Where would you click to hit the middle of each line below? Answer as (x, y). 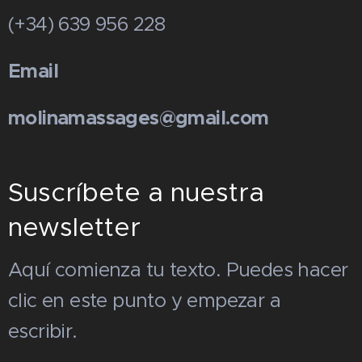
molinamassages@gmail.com (139, 118)
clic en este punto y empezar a (144, 301)
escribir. (43, 331)
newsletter (74, 227)
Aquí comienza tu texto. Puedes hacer (178, 270)
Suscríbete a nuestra (136, 192)
